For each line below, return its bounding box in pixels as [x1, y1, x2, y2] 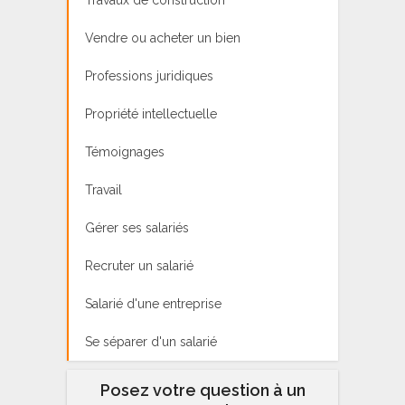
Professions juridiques [85, 68, 213, 83]
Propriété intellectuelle [85, 106, 217, 121]
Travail [85, 182, 122, 197]
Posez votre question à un [99, 380, 306, 400]
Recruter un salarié [85, 258, 193, 273]
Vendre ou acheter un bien [85, 30, 240, 45]
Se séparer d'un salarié [85, 334, 217, 349]
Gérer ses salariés [85, 220, 189, 235]
